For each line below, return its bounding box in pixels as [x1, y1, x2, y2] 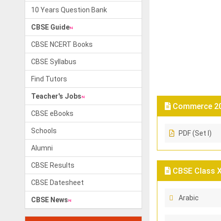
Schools [31, 127, 57, 135]
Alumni [31, 144, 53, 152]
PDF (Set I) [178, 129, 212, 137]
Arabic [178, 194, 199, 202]
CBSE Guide [31, 23, 70, 31]
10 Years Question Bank [31, 6, 107, 14]
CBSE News [31, 196, 68, 204]
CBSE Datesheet [31, 179, 84, 186]
